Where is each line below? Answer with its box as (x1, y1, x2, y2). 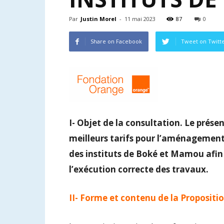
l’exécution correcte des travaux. (69, 163, 208, 175)
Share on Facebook (90, 37, 142, 45)
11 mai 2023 (124, 15, 155, 22)
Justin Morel (80, 15, 116, 22)
